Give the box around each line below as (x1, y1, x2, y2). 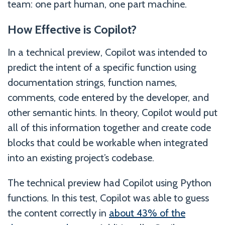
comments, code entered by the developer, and (8, 91, 209, 103)
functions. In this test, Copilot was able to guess (8, 191, 209, 204)
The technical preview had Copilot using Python (8, 176, 211, 189)
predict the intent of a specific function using (8, 61, 196, 73)
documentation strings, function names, (8, 76, 177, 88)
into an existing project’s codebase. (8, 151, 154, 164)
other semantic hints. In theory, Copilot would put (8, 106, 217, 119)
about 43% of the (109, 206, 185, 219)
